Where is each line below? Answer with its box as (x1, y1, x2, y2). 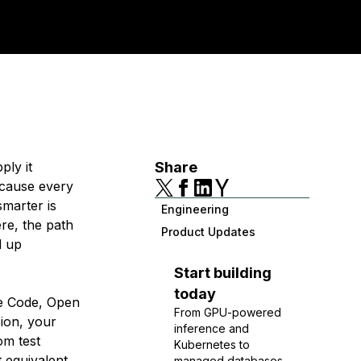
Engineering (161, 202, 229, 216)
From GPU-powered (174, 305, 281, 319)
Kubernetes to (174, 338, 250, 351)
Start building (174, 264, 272, 281)
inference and (174, 322, 249, 335)
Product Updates (161, 225, 255, 239)
